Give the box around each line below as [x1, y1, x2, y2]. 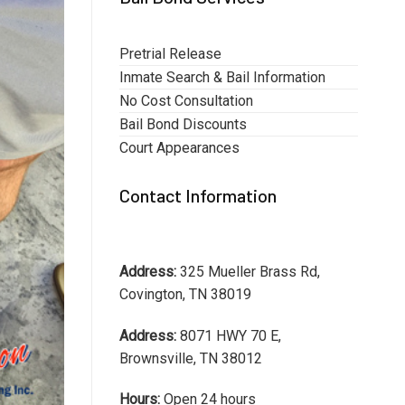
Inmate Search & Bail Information [119, 69, 325, 86]
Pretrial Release [119, 45, 221, 62]
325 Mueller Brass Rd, [176, 262, 320, 280]
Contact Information [119, 184, 277, 206]
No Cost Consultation [119, 92, 253, 109]
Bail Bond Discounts [119, 116, 247, 133]
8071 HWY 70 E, [176, 326, 281, 344]
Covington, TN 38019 [119, 285, 251, 303]
